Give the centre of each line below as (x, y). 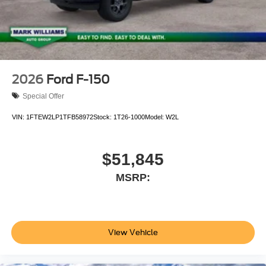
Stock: (103, 117)
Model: (155, 117)
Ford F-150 (78, 80)
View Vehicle (133, 232)
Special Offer (43, 96)
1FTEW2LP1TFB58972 (60, 117)
